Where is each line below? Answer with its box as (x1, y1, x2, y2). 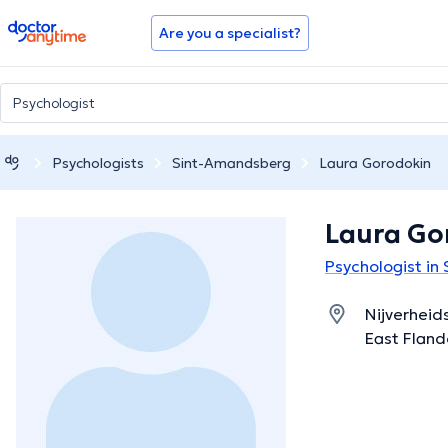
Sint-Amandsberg (172, 153, 291, 172)
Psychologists (52, 153, 144, 172)
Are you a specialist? (159, 24, 301, 42)
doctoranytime (7, 18, 120, 38)
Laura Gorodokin (319, 153, 431, 172)
